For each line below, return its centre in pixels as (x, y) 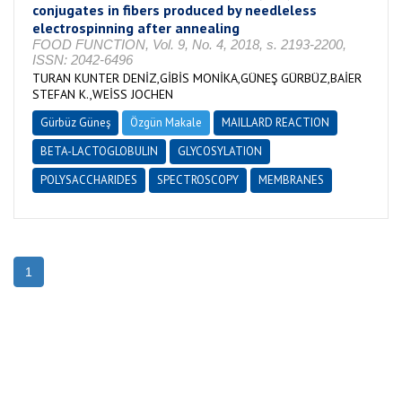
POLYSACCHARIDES (89, 180)
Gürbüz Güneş (75, 122)
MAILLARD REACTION (275, 122)
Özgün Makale (166, 122)
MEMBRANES (291, 180)
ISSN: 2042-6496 (83, 60)
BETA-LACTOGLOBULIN (99, 151)
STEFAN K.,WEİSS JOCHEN (103, 94)
